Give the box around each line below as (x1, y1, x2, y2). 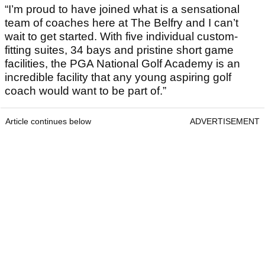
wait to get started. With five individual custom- (5, 30, 238, 43)
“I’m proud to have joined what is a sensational (5, 2, 240, 15)
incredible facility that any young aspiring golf (5, 70, 231, 83)
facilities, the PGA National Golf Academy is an (5, 57, 240, 70)
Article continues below (5, 116, 91, 126)
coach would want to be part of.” (5, 84, 166, 97)
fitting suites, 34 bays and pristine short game (5, 43, 234, 56)
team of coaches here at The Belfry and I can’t (5, 16, 238, 29)
